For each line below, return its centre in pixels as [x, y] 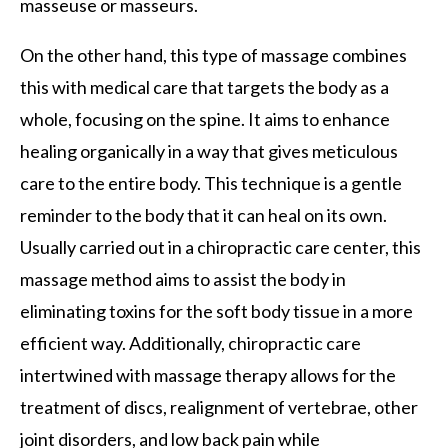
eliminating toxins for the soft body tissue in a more [216, 311]
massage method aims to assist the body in [183, 279]
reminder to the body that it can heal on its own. [203, 215]
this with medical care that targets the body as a [204, 87]
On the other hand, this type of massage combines [213, 55]
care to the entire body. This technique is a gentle [211, 183]
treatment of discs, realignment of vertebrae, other [219, 407]
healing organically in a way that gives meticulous [209, 151]
